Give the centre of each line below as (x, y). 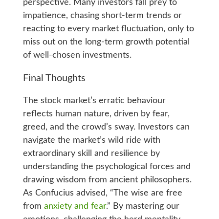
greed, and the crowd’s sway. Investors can (106, 127)
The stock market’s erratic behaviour (94, 101)
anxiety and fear (75, 207)
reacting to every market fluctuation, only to (108, 29)
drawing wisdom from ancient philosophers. (107, 180)
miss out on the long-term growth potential (106, 42)
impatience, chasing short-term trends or (102, 16)
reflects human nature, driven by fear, (96, 114)
